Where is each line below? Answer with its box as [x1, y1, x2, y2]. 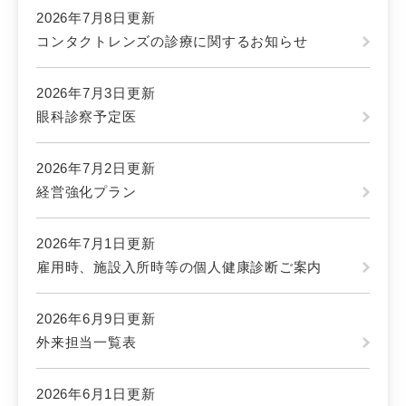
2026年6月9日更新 [36, 311, 156, 327]
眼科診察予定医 [36, 109, 137, 125]
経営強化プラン [36, 184, 137, 200]
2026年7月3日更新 [36, 85, 156, 101]
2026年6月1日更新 [36, 386, 156, 402]
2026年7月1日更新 [36, 236, 156, 252]
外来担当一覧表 [36, 334, 137, 351]
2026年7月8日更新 [36, 10, 156, 26]
